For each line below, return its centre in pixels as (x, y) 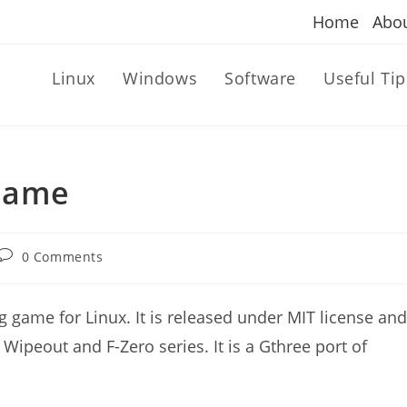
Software (260, 78)
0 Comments (62, 257)
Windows (160, 78)
